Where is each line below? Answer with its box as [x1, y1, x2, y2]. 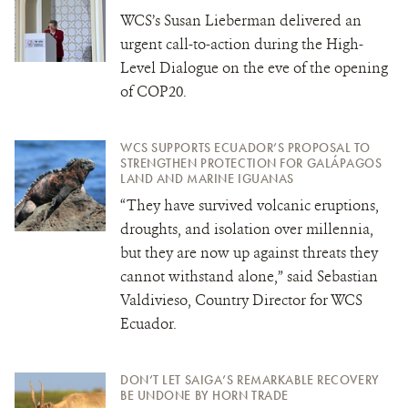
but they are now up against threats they [120, 242, 378, 262]
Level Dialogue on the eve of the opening [120, 57, 388, 77]
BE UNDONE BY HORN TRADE [120, 386, 289, 403]
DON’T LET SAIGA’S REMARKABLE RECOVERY [120, 371, 380, 388]
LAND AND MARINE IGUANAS [120, 169, 294, 187]
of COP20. [120, 81, 187, 101]
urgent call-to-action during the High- [120, 34, 363, 54]
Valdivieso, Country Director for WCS [120, 290, 362, 310]
